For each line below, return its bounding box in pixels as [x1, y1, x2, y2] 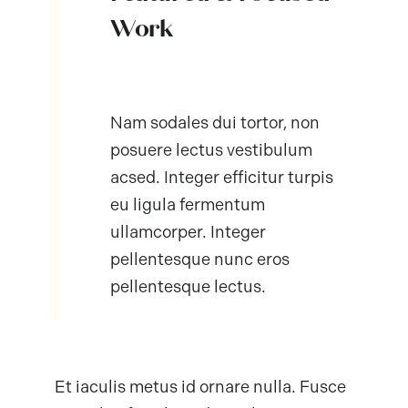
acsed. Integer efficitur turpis [109, 168, 333, 189]
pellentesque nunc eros [109, 250, 290, 270]
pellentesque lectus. [109, 277, 266, 298]
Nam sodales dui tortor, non [109, 113, 320, 134]
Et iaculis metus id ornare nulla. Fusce [54, 377, 346, 398]
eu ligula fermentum [109, 195, 265, 216]
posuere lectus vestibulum [109, 140, 312, 161]
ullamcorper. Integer [109, 222, 266, 243]
